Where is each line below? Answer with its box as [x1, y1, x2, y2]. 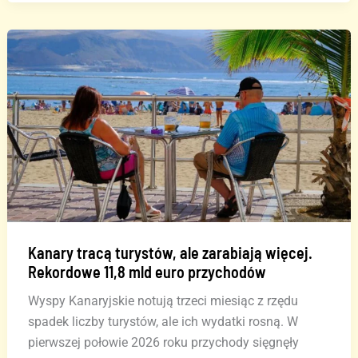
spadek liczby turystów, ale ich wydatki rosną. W [27, 313, 298, 329]
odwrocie [26, 117, 78, 133]
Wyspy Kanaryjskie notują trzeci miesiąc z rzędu [27, 292, 298, 308]
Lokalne [26, 55, 72, 71]
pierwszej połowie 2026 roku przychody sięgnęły [27, 334, 299, 350]
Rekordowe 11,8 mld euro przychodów [27, 261, 266, 281]
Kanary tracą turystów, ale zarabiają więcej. [27, 242, 312, 262]
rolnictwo [26, 76, 79, 92]
